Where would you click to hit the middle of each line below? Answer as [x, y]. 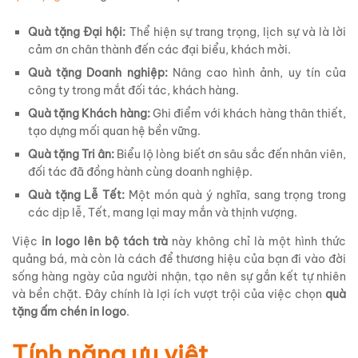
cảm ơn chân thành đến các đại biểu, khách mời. [159, 49]
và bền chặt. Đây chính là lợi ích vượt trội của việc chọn [169, 294]
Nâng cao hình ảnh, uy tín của [257, 72]
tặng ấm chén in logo [69, 311]
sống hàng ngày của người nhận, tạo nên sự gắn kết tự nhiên [179, 276]
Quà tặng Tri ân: [72, 154]
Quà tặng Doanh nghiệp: [98, 72]
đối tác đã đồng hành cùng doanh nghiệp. [140, 171]
